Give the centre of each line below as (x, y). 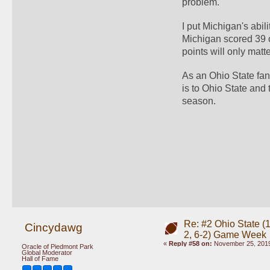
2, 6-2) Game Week (225, 235)
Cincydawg (53, 228)
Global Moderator (47, 252)
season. (202, 101)
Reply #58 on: (190, 244)
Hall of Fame (40, 258)
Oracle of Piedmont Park (58, 246)
